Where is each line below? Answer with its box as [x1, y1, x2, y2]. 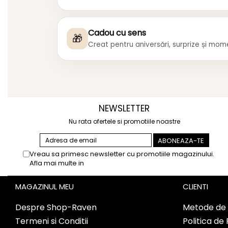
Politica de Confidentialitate [85, 158, 177, 168]
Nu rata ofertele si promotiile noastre [68, 117, 180, 126]
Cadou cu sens [88, 27, 146, 39]
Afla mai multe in [30, 158, 85, 168]
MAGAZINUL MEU [15, 181, 74, 192]
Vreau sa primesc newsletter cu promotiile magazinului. [30, 149, 214, 159]
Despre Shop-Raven [15, 202, 97, 214]
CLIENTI [182, 181, 208, 192]
